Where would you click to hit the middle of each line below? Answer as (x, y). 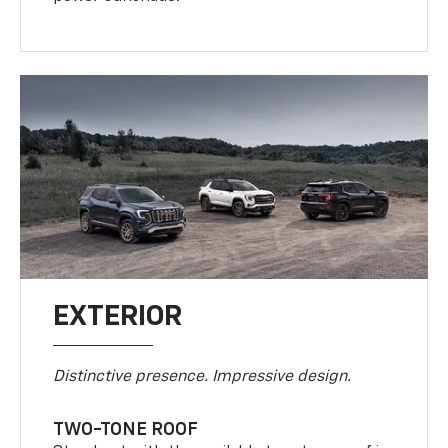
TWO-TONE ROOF (126, 430)
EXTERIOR (118, 317)
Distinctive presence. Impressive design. (202, 377)
